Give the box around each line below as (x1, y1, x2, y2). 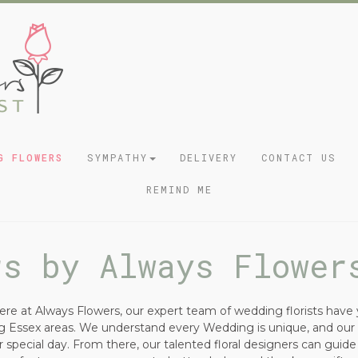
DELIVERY (179, 151, 237, 164)
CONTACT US (261, 151, 336, 164)
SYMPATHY (86, 151, 148, 164)
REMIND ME (145, 183, 213, 196)
